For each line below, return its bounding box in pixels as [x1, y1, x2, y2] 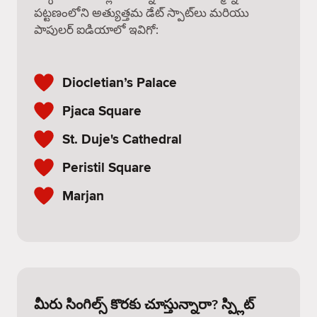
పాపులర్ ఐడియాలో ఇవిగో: [34, 21, 158, 38]
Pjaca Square [62, 100, 142, 120]
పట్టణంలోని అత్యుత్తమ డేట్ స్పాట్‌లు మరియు [34, 4, 249, 21]
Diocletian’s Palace [62, 72, 177, 92]
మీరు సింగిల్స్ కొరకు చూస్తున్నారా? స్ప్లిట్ [34, 294, 254, 314]
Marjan [62, 185, 104, 205]
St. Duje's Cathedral [62, 129, 182, 149]
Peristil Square [62, 157, 151, 177]
